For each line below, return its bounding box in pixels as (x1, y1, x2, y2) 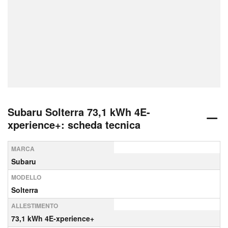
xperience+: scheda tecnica (8, 117, 140, 132)
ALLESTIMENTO (11, 201, 58, 210)
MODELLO (11, 173, 41, 182)
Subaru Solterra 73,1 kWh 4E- (8, 104, 150, 119)
